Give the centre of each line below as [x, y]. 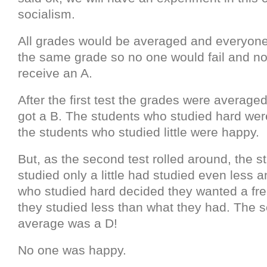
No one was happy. [72, 250]
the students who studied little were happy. [139, 132]
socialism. [46, 14]
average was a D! [68, 223]
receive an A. [55, 73]
